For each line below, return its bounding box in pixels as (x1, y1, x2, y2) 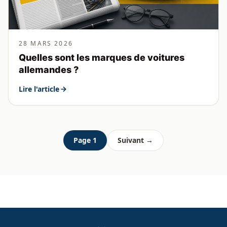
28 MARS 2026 (19, 39, 73, 48)
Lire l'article (19, 84, 59, 94)
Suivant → (118, 135, 153, 145)
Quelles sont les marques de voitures (19, 52, 184, 63)
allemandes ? (19, 64, 79, 75)
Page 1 (73, 135, 97, 145)
